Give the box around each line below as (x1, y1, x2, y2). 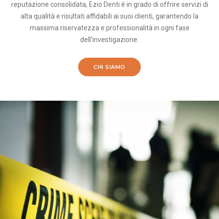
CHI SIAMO (93, 64, 126, 71)
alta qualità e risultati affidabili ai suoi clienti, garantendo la (21, 12, 198, 21)
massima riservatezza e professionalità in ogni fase (29, 24, 190, 32)
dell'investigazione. (80, 36, 139, 44)
